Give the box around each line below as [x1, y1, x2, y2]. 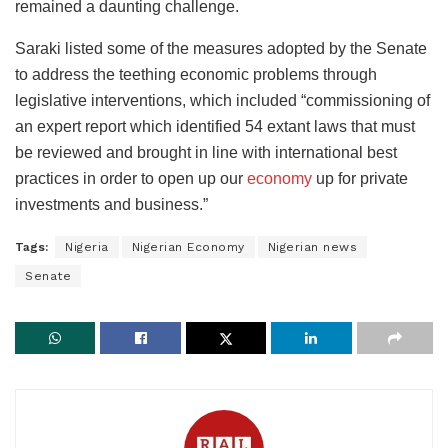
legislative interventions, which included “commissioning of [15, 91, 430, 109]
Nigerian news [267, 239, 357, 254]
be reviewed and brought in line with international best [15, 143, 397, 161]
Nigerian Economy [131, 239, 245, 254]
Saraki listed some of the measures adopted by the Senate [15, 39, 427, 57]
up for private [312, 169, 408, 187]
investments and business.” [15, 195, 208, 213]
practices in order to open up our [15, 169, 247, 187]
